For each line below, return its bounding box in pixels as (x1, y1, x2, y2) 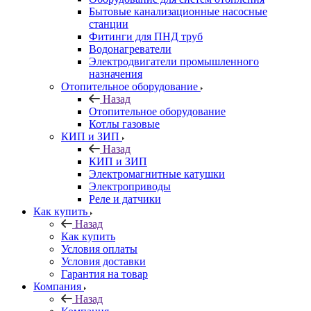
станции (89, 17, 128, 30)
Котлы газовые (89, 117, 160, 130)
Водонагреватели (89, 42, 171, 55)
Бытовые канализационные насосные (89, 5, 267, 17)
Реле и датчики (89, 192, 161, 205)
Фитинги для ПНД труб (89, 30, 203, 42)
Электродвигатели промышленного (89, 55, 259, 67)
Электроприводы (89, 180, 171, 192)
